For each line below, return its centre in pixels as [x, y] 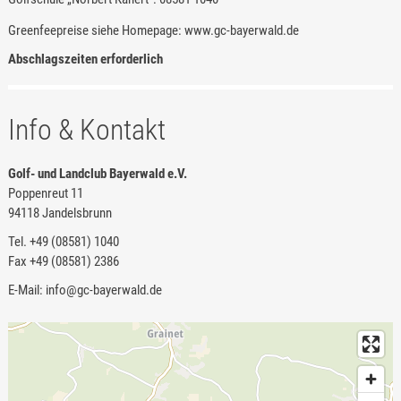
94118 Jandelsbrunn [60, 213]
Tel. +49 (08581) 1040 [63, 241]
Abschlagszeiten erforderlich [85, 59]
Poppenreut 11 [45, 193]
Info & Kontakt [86, 129]
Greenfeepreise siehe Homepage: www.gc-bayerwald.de [153, 30]
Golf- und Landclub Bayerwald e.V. [97, 173]
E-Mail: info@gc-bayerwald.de [85, 290]
